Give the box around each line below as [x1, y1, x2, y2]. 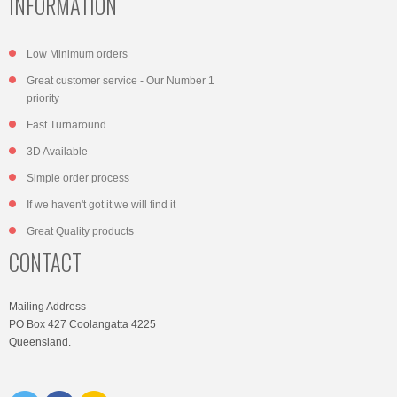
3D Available [27, 144, 88, 158]
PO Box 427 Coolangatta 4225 [9, 317, 156, 331]
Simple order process [27, 171, 129, 184]
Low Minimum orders [27, 47, 128, 60]
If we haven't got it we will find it [27, 198, 175, 211]
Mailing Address [9, 300, 86, 313]
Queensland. [9, 335, 71, 348]
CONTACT [9, 245, 82, 278]
